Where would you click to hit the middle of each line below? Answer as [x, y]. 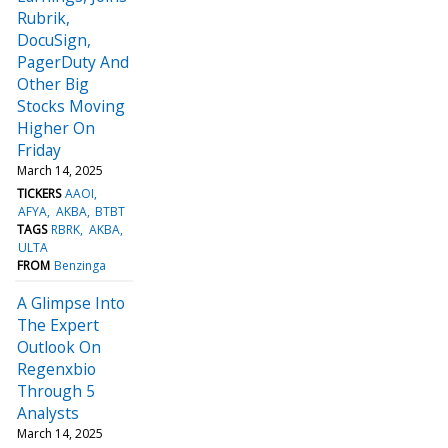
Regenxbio [56, 368]
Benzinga [80, 265]
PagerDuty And [73, 61]
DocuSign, [54, 39]
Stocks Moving [71, 105]
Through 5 [56, 390]
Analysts [48, 412]
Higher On [56, 127]
